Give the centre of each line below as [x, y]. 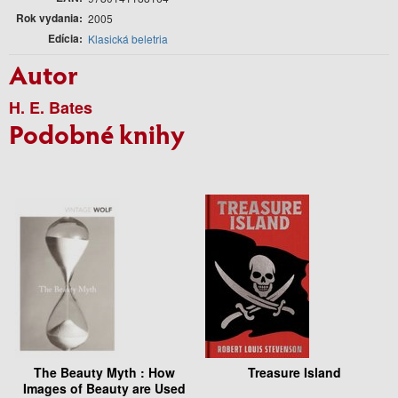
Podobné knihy [97, 133]
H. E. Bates [51, 107]
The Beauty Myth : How [104, 372]
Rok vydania [48, 17]
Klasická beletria [128, 38]
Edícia [64, 38]
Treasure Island [294, 372]
